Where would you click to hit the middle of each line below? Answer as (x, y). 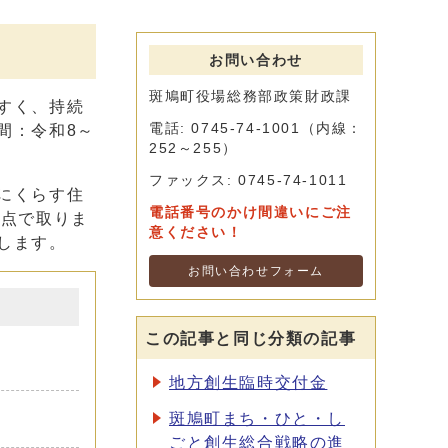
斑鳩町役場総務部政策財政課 (250, 96)
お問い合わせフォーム (256, 271)
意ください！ (196, 232)
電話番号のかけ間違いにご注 (250, 212)
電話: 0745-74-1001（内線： (256, 128)
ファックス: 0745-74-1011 (248, 180)
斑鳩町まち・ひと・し (257, 418)
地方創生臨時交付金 (248, 382)
